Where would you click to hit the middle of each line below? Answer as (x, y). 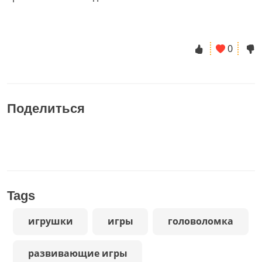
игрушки (50, 221)
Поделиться (46, 109)
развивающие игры (77, 254)
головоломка (200, 221)
